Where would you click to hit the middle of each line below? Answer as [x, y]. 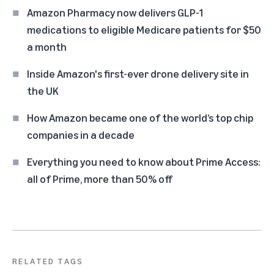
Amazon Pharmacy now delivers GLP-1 [115, 13]
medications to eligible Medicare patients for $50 [144, 30]
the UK [43, 91]
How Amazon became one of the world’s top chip [140, 118]
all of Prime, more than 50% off [100, 179]
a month [47, 47]
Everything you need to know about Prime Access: [144, 162]
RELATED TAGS [48, 261]
